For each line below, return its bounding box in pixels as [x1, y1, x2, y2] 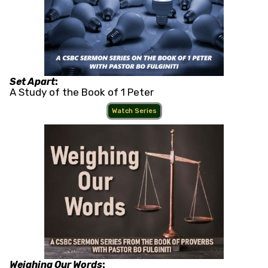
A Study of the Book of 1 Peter [10, 86, 154, 99]
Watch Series [111, 107, 157, 115]
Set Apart [10, 76, 55, 88]
